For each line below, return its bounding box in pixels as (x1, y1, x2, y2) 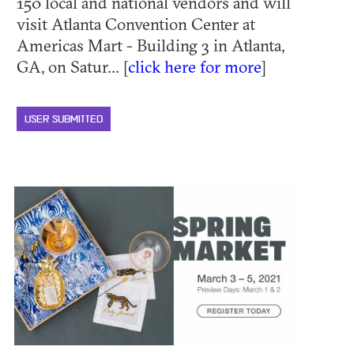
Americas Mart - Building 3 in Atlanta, (17, 34, 284, 55)
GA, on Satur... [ (17, 55, 128, 77)
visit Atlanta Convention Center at (17, 13, 255, 34)
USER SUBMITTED (24, 114, 103, 125)
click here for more (128, 55, 261, 77)
